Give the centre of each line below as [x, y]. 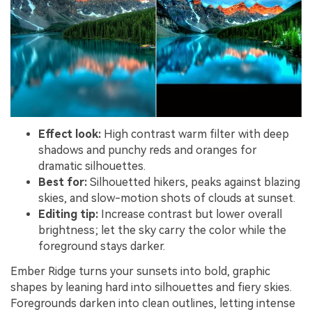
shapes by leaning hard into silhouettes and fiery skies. [151, 287]
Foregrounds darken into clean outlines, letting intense [153, 303]
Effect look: [70, 134]
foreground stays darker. [102, 247]
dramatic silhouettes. [92, 166]
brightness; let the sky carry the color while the [162, 231]
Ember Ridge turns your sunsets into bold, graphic [140, 271]
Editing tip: [68, 214]
